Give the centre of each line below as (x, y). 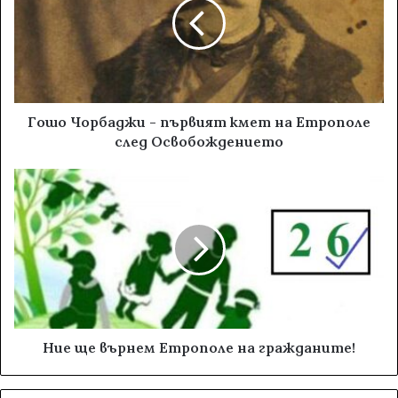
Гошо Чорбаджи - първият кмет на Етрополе (199, 121)
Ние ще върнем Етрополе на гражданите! (199, 347)
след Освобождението (199, 141)
